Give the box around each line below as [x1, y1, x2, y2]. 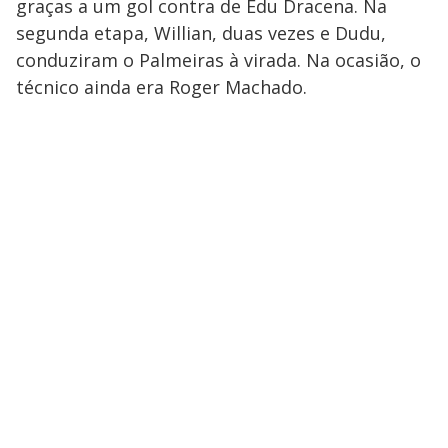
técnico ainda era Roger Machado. [16, 75, 307, 100]
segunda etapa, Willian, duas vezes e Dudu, [16, 21, 386, 46]
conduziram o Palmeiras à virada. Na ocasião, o [16, 48, 421, 73]
